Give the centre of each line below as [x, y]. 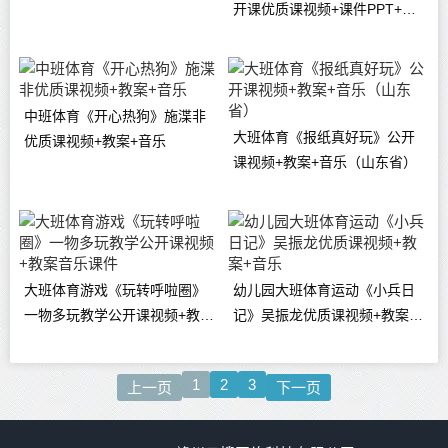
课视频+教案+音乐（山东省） [325, 162]
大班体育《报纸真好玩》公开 [324, 137]
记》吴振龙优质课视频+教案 [321, 315]
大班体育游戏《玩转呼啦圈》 [114, 290]
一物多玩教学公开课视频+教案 [118, 315]
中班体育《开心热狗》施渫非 [114, 116]
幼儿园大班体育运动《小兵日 [324, 290]
